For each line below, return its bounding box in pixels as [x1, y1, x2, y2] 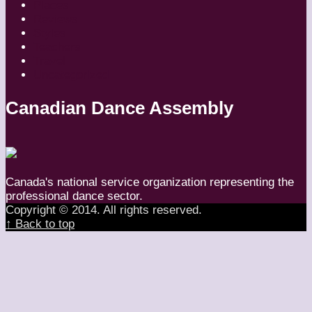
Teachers [33, 40, 81, 54]
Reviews [33, 13, 78, 26]
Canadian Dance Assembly [6, 97, 233, 118]
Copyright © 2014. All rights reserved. [6, 203, 202, 217]
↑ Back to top [6, 217, 75, 231]
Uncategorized [33, 68, 109, 82]
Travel [33, 54, 65, 68]
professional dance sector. [6, 189, 143, 203]
